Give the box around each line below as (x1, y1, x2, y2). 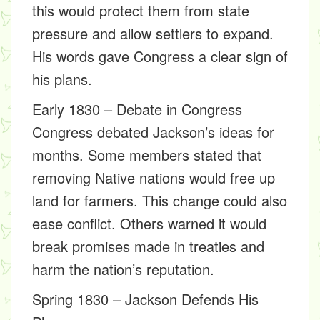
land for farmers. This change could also (32, 190, 287, 211)
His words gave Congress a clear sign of (32, 46, 288, 66)
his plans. (32, 69, 92, 89)
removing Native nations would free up (32, 167, 275, 188)
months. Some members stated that (32, 144, 261, 165)
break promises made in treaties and (32, 236, 264, 256)
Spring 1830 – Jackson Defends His (32, 289, 259, 309)
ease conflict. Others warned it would (32, 213, 266, 234)
